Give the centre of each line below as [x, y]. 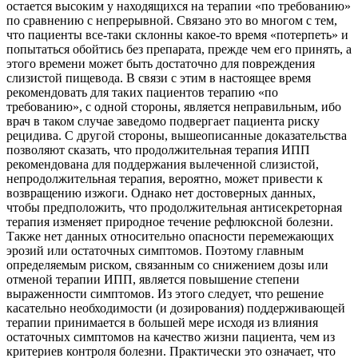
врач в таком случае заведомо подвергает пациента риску [163, 121]
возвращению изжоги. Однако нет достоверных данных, [161, 193]
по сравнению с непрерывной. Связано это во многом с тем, [172, 20]
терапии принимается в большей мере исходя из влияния [162, 322]
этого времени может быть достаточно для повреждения [161, 63]
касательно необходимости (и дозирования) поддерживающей [176, 308]
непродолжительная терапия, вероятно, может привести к [165, 178]
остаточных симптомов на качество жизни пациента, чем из [171, 336]
